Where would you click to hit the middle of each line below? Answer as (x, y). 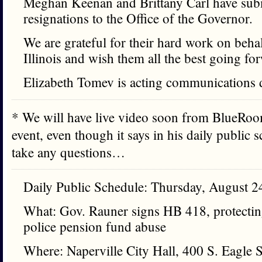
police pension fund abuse (95, 226)
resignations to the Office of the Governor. (138, 18)
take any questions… (68, 152)
